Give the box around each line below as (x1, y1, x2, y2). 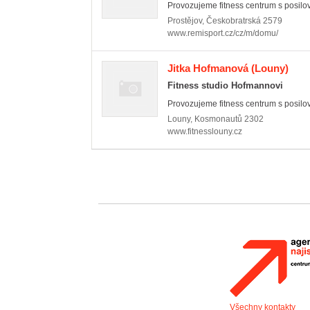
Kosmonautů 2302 (194, 114, 264, 124)
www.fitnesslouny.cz (167, 127, 242, 136)
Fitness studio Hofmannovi (167, 80, 283, 91)
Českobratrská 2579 (206, 16, 282, 26)
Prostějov (167, 16, 202, 26)
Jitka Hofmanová (167, 62, 248, 74)
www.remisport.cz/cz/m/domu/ (167, 28, 278, 38)
